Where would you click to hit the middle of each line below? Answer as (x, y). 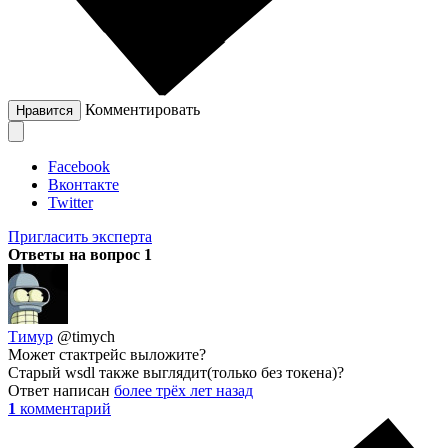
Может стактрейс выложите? (107, 355)
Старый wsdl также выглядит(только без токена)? (176, 373)
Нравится (44, 111)
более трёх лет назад (183, 391)
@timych (86, 337)
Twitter (70, 203)
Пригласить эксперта (80, 237)
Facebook (79, 167)
